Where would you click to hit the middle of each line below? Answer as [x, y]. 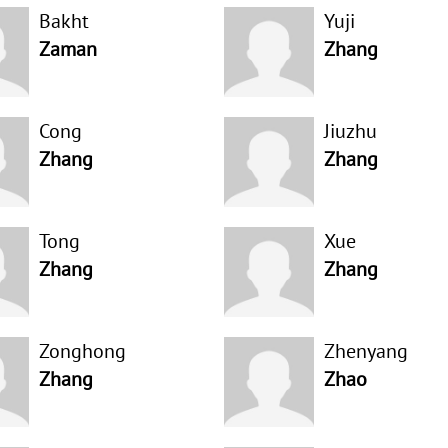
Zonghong [82, 351]
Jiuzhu [350, 131]
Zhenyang [365, 351]
